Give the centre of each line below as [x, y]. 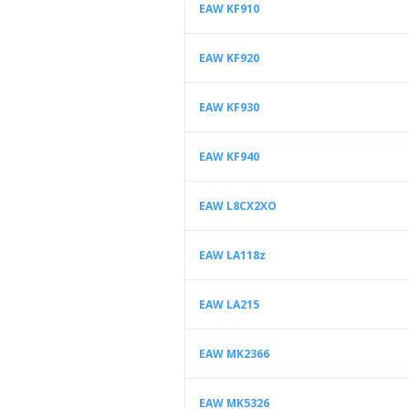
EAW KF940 [229, 157]
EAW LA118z [232, 255]
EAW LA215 [229, 304]
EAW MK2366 [234, 354]
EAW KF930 [229, 107]
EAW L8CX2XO [238, 206]
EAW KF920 [229, 58]
